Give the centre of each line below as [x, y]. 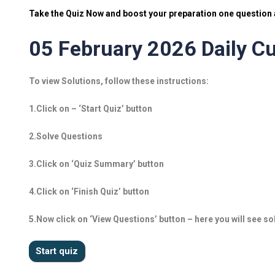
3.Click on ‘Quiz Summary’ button [96, 164]
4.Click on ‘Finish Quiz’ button [89, 192]
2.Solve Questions [66, 136]
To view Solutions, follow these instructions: [119, 81]
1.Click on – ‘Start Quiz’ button [91, 109]
